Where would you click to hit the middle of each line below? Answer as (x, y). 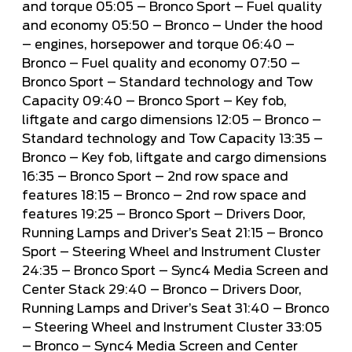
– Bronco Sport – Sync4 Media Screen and (193, 271)
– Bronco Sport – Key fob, (205, 101)
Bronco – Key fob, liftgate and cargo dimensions (174, 158)
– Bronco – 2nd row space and (208, 195)
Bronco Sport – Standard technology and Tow (167, 82)
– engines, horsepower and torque (132, 44)
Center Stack (65, 290)
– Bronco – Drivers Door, (224, 290)
